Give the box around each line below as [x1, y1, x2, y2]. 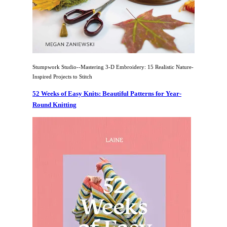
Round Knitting [32, 100, 77, 108]
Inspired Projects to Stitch [32, 73, 92, 80]
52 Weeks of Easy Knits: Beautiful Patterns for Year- [32, 89, 181, 97]
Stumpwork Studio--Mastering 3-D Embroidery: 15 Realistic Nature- [32, 63, 194, 70]
